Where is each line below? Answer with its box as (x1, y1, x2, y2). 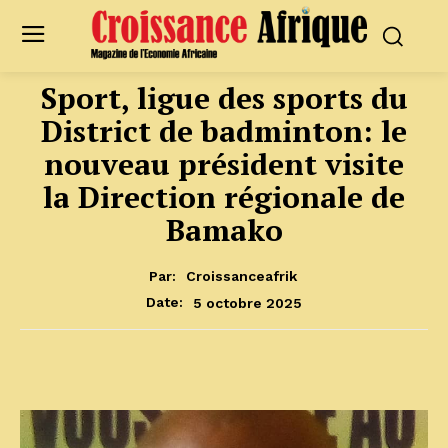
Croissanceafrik (185, 268, 297, 285)
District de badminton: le (41, 110, 407, 151)
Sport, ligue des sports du (40, 77, 408, 118)
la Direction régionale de (43, 176, 405, 217)
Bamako (165, 209, 283, 250)
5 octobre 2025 (193, 294, 302, 311)
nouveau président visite (44, 143, 404, 184)
